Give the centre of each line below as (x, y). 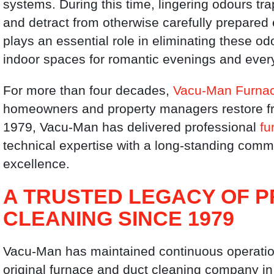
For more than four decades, (88, 90)
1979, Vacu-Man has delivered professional (132, 127)
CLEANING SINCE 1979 (119, 219)
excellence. (37, 163)
